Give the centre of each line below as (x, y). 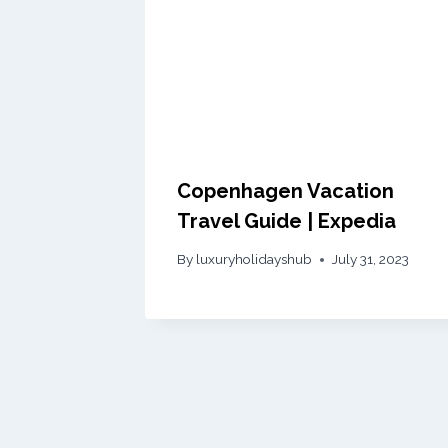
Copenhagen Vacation (285, 190)
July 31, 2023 (371, 259)
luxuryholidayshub (254, 259)
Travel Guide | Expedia (286, 220)
